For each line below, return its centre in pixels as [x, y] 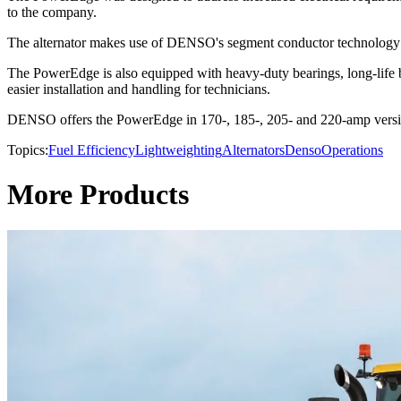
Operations [352, 150]
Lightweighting [179, 150]
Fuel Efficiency [92, 150]
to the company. [52, 13]
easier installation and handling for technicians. [139, 90]
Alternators [253, 150]
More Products [98, 194]
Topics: [28, 150]
